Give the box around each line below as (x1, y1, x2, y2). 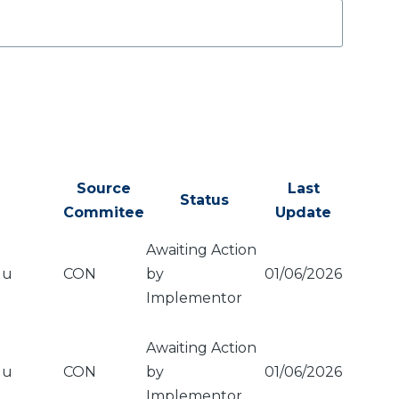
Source (77, 180, 131, 197)
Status (180, 191, 229, 208)
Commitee (63, 204, 144, 221)
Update (275, 204, 331, 221)
